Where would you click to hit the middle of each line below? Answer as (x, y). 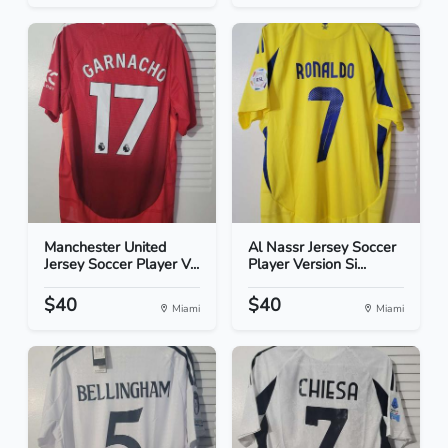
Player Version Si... (307, 264)
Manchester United (105, 247)
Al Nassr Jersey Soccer (322, 247)
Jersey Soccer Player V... (121, 264)
